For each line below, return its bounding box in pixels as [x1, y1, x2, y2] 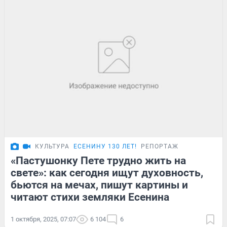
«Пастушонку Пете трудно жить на [11, 154, 186, 167]
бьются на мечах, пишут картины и [11, 178, 188, 191]
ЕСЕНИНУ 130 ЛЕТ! [73, 142, 137, 150]
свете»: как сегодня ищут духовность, [11, 166, 203, 179]
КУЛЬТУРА [35, 142, 69, 150]
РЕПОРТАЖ [141, 142, 178, 150]
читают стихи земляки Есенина [11, 191, 169, 203]
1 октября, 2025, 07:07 [11, 215, 76, 223]
